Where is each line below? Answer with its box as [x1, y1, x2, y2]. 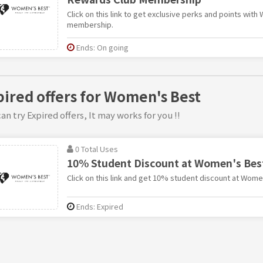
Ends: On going [76, 41, 129, 53]
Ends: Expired [76, 200, 123, 212]
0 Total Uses [75, 143, 118, 154]
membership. [66, 18, 113, 30]
